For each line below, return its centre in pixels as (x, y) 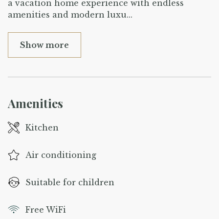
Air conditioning (61, 155)
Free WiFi (46, 209)
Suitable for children (70, 182)
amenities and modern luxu (67, 14)
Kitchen (42, 127)
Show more (44, 45)
